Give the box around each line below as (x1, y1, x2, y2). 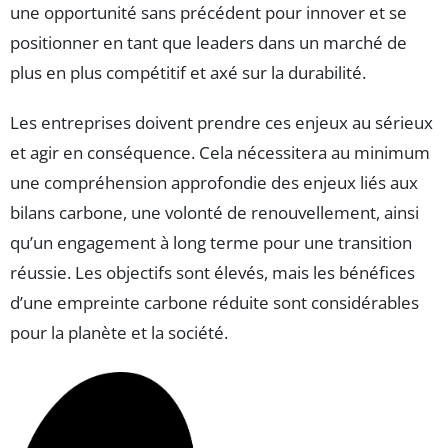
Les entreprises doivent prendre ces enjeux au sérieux (10, 111, 433, 135)
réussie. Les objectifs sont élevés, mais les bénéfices (10, 261, 415, 285)
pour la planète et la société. (10, 321, 228, 345)
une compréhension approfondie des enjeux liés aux (10, 171, 418, 195)
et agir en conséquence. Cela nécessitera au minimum (10, 141, 430, 165)
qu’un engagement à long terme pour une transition (10, 231, 412, 255)
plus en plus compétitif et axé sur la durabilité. (10, 61, 366, 85)
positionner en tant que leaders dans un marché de (10, 31, 407, 55)
